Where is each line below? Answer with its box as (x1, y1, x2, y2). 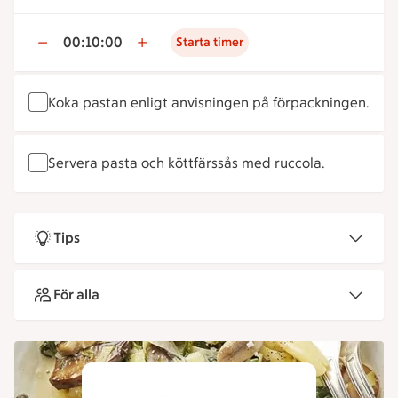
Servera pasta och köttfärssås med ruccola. (48, 155, 324, 171)
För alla (53, 286, 99, 303)
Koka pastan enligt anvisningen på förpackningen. (48, 94, 369, 111)
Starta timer (176, 35, 243, 50)
